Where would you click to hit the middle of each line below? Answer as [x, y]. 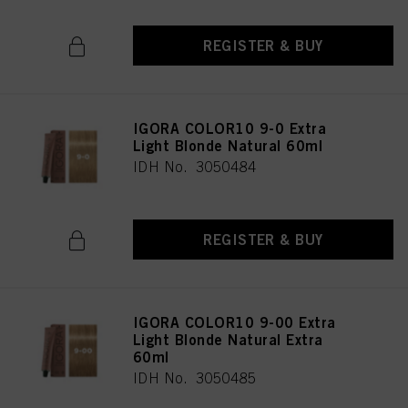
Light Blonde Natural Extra [228, 340]
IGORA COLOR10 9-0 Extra [230, 128]
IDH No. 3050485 [195, 378]
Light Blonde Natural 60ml [228, 146]
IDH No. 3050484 [195, 167]
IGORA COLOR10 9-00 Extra [235, 322]
